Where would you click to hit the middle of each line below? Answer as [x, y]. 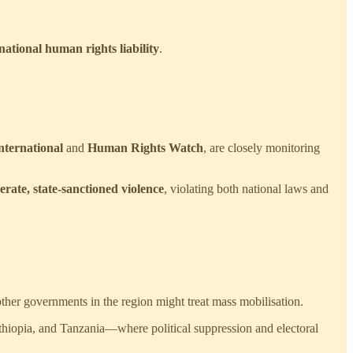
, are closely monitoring [262, 147]
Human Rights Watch [145, 147]
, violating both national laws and [246, 188]
